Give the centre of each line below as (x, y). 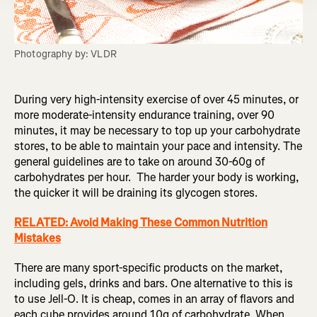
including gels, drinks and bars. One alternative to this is (154, 284)
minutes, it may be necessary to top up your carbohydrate (157, 131)
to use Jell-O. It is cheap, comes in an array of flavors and (154, 299)
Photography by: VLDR (65, 54)
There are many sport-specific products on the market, (148, 268)
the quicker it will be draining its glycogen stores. (137, 193)
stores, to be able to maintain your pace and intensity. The (158, 146)
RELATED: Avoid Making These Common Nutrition (141, 223)
